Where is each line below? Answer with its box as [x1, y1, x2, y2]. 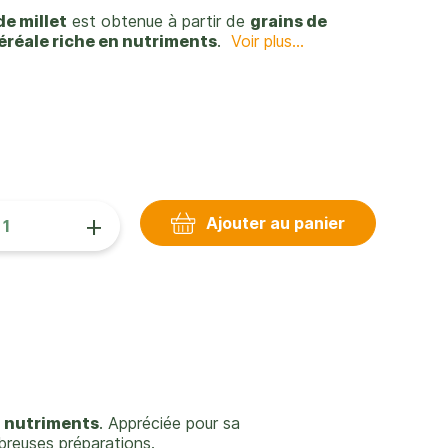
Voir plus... [231, 31, 305, 51]
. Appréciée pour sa [98, 413, 240, 433]
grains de [250, 11, 328, 31]
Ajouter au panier [206, 213, 345, 233]
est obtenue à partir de [67, 11, 251, 31]
